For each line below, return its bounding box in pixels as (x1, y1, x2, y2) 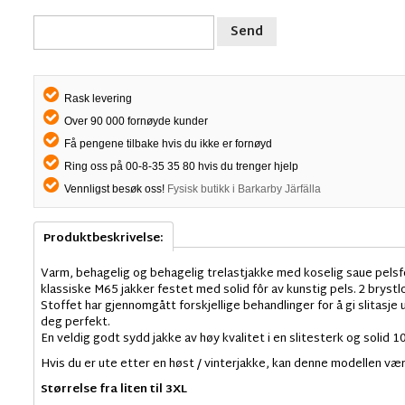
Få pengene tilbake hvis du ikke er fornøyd (61, 137, 272, 150)
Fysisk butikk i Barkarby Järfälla (166, 182, 321, 195)
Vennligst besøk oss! (61, 182, 167, 195)
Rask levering (61, 91, 132, 105)
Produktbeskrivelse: (42, 227, 164, 250)
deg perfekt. (40, 311, 110, 334)
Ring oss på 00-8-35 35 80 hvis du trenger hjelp (61, 159, 298, 173)
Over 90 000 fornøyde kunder (61, 114, 208, 127)
